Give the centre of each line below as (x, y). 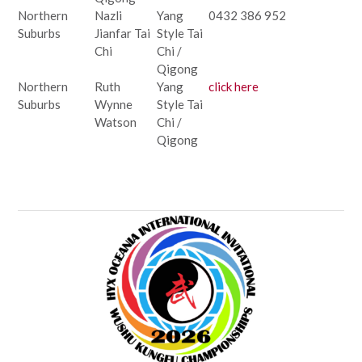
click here (234, 86)
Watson (116, 122)
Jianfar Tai (122, 33)
